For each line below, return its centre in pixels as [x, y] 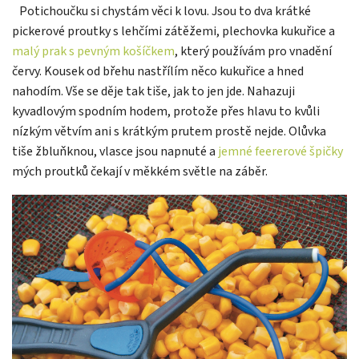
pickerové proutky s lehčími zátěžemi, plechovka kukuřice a [173, 32]
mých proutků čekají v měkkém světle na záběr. [140, 172]
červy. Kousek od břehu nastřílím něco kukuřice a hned [158, 72]
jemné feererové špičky [280, 152]
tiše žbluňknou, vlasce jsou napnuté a [115, 152]
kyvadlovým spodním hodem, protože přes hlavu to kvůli [166, 112]
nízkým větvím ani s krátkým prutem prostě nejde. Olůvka [169, 132]
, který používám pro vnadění [253, 52]
